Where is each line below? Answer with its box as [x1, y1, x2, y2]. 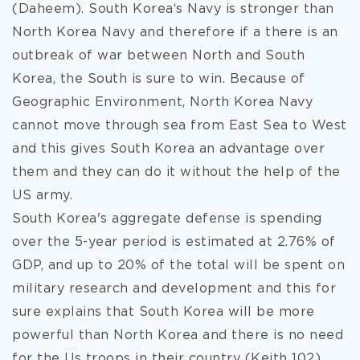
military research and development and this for [12, 283, 336, 295]
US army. [12, 190, 72, 202]
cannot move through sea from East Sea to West [12, 120, 347, 132]
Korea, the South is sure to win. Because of [12, 73, 305, 85]
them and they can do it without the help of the [12, 166, 341, 178]
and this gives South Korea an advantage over [12, 143, 325, 155]
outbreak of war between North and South [12, 50, 305, 62]
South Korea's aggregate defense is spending [12, 213, 322, 225]
